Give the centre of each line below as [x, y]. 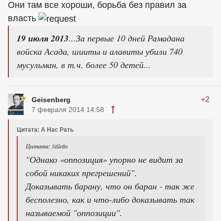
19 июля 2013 [43, 38]
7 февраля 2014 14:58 [68, 109]
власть [23, 18]
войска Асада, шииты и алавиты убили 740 [100, 51]
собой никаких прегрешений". [81, 172]
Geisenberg [51, 99]
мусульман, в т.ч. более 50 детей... [84, 64]
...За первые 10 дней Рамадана [127, 38]
